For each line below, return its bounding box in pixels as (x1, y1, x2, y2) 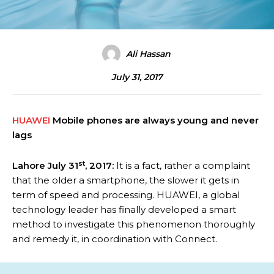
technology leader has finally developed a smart (12, 204, 236, 216)
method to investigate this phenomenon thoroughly (12, 218, 255, 231)
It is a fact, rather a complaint (116, 160, 250, 172)
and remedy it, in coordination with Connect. (12, 233, 217, 245)
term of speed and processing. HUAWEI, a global (12, 189, 240, 201)
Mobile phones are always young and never (50, 114, 259, 127)
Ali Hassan (125, 48, 171, 60)
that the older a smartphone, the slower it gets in (12, 174, 239, 187)
